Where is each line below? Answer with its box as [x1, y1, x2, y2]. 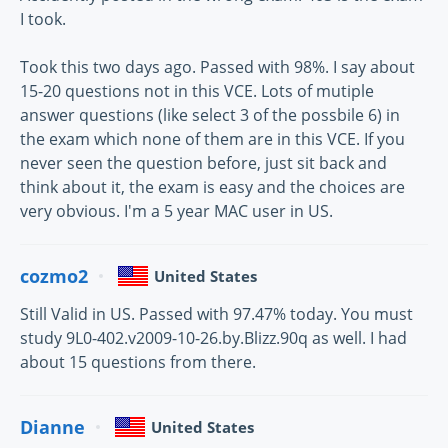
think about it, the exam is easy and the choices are [20, 176, 405, 198]
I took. [20, 8, 66, 30]
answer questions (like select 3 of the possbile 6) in [20, 104, 400, 126]
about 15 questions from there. [20, 351, 256, 373]
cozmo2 [20, 263, 88, 288]
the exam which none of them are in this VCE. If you [20, 128, 405, 150]
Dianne [20, 414, 85, 439]
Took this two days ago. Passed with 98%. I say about [20, 56, 415, 78]
